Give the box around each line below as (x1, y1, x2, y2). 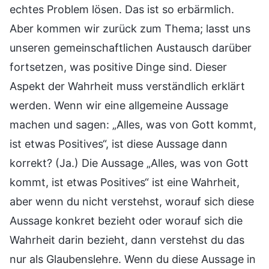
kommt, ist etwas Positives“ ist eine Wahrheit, (10, 176, 240, 189)
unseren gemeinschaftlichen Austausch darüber (10, 41, 252, 55)
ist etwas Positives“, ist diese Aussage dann (10, 138, 228, 151)
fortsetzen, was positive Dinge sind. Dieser (10, 61, 227, 74)
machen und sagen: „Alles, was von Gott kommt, (10, 118, 256, 131)
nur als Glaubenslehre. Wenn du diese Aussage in (10, 253, 256, 266)
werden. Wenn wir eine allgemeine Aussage (10, 99, 228, 112)
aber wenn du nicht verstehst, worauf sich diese (10, 195, 254, 208)
